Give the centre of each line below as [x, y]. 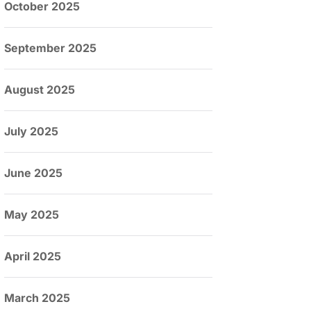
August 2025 [40, 90]
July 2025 [31, 131]
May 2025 [32, 215]
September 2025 [50, 48]
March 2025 [37, 298]
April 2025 [33, 256]
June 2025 [33, 173]
